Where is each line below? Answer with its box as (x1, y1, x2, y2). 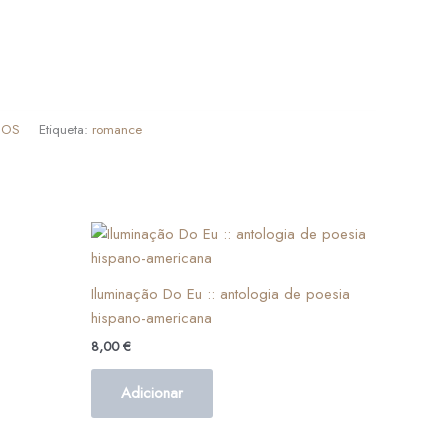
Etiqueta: (39, 119, 92, 139)
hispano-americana (91, 307, 212, 330)
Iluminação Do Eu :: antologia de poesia (91, 283, 350, 306)
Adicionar (121, 381, 183, 404)
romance (92, 119, 142, 139)
